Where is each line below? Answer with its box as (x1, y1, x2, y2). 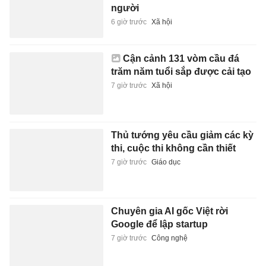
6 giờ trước (110, 17, 147, 26)
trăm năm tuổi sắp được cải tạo (110, 66, 251, 77)
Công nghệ (151, 234, 188, 243)
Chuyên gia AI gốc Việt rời (110, 206, 228, 217)
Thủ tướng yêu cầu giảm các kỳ (110, 129, 254, 140)
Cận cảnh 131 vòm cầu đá (122, 53, 239, 64)
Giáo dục (151, 157, 180, 166)
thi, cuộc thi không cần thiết (110, 142, 236, 153)
